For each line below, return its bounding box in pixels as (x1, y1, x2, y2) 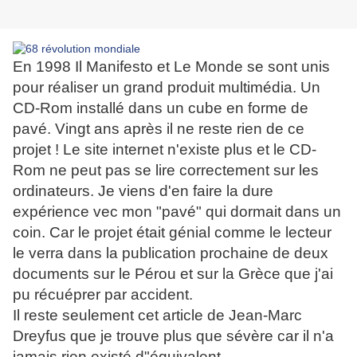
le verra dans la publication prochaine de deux (13, 245, 328, 262)
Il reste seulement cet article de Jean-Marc (13, 307, 302, 324)
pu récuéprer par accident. (13, 286, 193, 304)
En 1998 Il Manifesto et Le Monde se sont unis (13, 58, 330, 76)
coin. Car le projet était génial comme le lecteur (13, 224, 331, 241)
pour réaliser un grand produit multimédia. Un (13, 79, 320, 96)
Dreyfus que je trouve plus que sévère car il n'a (13, 328, 334, 345)
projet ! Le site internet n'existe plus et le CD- (13, 141, 316, 159)
